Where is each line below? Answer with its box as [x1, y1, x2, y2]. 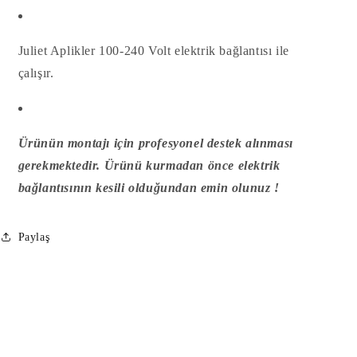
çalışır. [18, 66, 54, 80]
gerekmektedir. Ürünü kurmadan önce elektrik [18, 159, 280, 172]
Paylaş [18, 230, 50, 243]
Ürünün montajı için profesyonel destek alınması [18, 136, 293, 150]
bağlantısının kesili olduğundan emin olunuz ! [18, 181, 280, 194]
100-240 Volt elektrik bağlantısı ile [95, 44, 289, 57]
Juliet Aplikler [18, 44, 96, 57]
